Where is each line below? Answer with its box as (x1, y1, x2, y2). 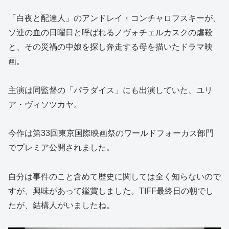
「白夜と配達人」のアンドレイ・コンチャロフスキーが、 (8, 13, 221, 22)
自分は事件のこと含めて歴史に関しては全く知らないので (8, 172, 221, 181)
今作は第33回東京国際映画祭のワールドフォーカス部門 (8, 129, 214, 138)
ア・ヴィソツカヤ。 (8, 100, 82, 109)
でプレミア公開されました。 (8, 143, 114, 152)
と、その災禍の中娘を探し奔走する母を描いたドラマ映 (8, 42, 213, 51)
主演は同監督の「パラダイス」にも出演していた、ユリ (8, 85, 213, 95)
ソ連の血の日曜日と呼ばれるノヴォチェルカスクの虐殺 (8, 28, 213, 37)
